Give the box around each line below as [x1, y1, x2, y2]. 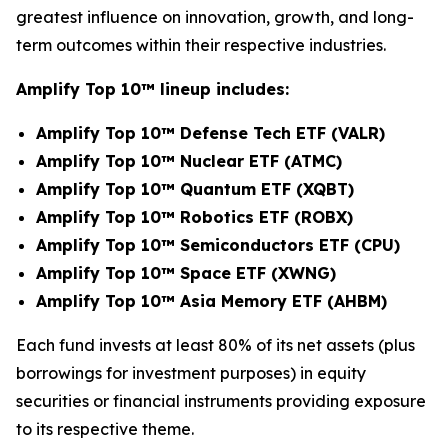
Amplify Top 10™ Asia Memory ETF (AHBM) [36, 291, 387, 311]
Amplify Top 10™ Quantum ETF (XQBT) [36, 179, 354, 199]
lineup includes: [155, 79, 289, 99]
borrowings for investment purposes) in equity [16, 363, 366, 383]
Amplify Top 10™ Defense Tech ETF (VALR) [36, 123, 385, 143]
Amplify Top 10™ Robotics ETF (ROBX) [36, 207, 353, 227]
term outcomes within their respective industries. [16, 35, 386, 55]
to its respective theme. [16, 419, 194, 439]
